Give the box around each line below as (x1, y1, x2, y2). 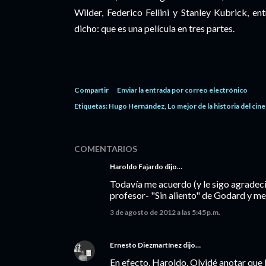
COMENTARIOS (74, 144, 137, 154)
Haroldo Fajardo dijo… (110, 162, 182, 171)
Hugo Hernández (109, 102, 164, 110)
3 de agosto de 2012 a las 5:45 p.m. (110, 208, 220, 217)
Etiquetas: (74, 102, 107, 110)
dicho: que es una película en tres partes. (74, 23, 235, 34)
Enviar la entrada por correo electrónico (117, 85, 248, 94)
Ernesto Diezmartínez (110, 240, 182, 249)
